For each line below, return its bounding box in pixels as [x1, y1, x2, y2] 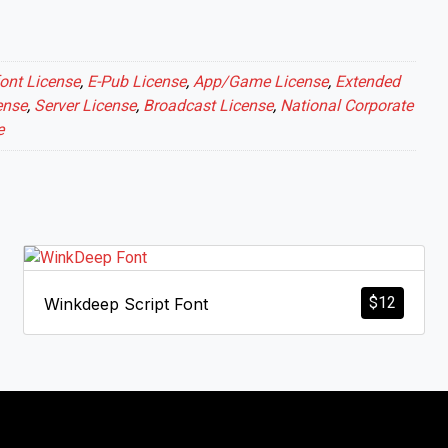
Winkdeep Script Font [43, 293, 208, 314]
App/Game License [193, 71, 328, 91]
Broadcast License [143, 95, 273, 115]
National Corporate [280, 95, 413, 115]
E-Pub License [87, 71, 186, 91]
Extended [335, 71, 400, 91]
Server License [34, 95, 136, 115]
